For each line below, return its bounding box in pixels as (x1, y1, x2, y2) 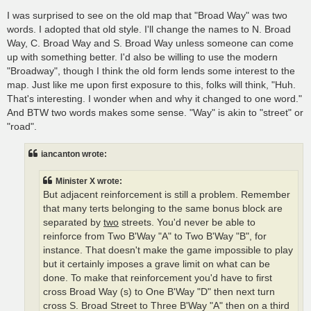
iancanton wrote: (41, 149, 107, 159)
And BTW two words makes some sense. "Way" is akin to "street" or (7, 106, 303, 118)
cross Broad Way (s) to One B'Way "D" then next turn (43, 287, 275, 298)
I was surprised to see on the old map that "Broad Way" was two (7, 9, 287, 21)
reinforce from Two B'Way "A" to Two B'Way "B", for (43, 231, 267, 242)
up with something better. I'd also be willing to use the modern (7, 51, 278, 62)
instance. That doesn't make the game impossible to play (43, 245, 293, 256)
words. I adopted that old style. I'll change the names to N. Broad (7, 23, 291, 35)
